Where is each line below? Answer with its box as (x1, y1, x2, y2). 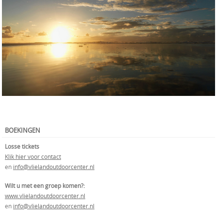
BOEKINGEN (5, 125, 40, 135)
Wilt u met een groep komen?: (5, 181, 85, 189)
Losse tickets (5, 142, 39, 150)
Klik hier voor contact (5, 152, 61, 160)
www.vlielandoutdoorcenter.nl (5, 191, 85, 200)
